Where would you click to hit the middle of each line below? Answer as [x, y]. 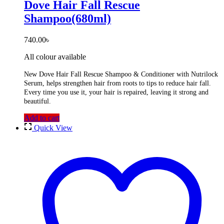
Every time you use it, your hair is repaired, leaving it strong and [116, 92]
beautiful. [37, 101]
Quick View [53, 127]
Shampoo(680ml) [67, 18]
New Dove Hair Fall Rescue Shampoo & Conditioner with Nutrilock [121, 74]
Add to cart [42, 117]
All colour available [55, 56]
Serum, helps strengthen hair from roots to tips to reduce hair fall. [117, 83]
